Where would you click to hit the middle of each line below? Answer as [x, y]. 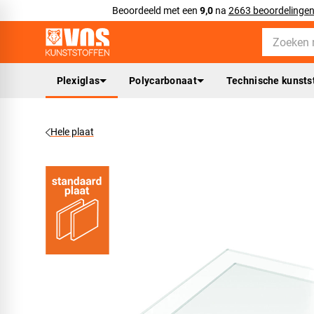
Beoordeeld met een [156, 11]
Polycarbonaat [163, 80]
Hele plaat [72, 132]
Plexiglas [78, 80]
